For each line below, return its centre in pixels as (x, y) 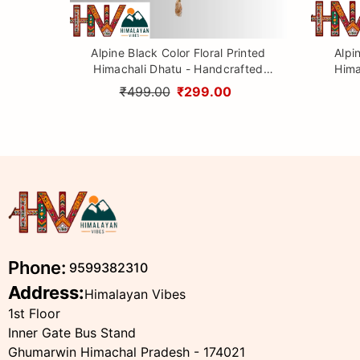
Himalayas (178, 101)
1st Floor (34, 313)
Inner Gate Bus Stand (72, 332)
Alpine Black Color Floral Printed (178, 53)
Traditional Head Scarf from (178, 85)
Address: (46, 292)
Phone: (37, 268)
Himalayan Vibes (135, 294)
